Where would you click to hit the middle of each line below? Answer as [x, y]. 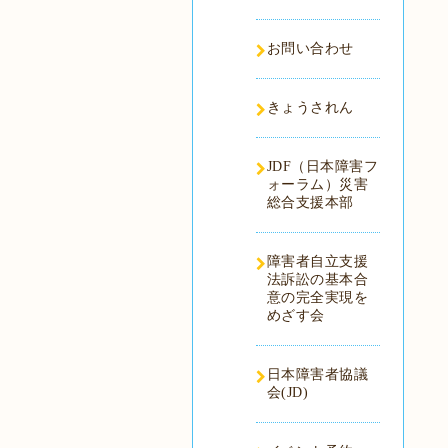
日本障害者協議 [317, 374]
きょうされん [310, 107]
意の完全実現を [317, 297]
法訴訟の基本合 [317, 279]
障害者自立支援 [317, 261]
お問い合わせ [310, 48]
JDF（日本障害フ [322, 166]
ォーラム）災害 [317, 184]
